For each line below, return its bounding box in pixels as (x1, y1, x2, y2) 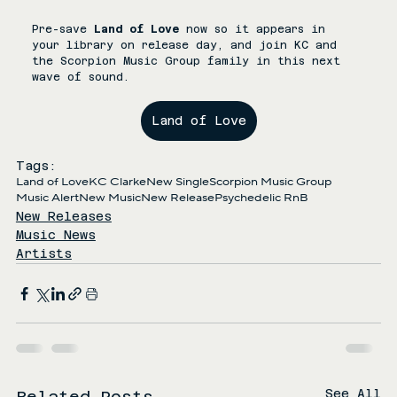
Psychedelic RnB (214, 191, 308, 206)
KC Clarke (88, 175, 146, 190)
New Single (145, 175, 209, 190)
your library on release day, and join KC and (31, 39, 344, 52)
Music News (15, 228, 96, 243)
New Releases (15, 209, 112, 224)
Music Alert (15, 191, 79, 206)
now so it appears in (178, 23, 332, 36)
